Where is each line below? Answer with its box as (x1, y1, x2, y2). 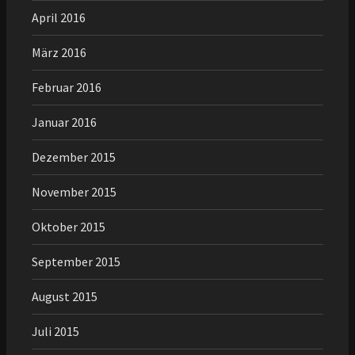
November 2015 (32, 183, 116, 200)
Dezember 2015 (32, 148, 116, 165)
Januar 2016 (32, 113, 97, 130)
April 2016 (32, 9, 86, 25)
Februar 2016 (32, 78, 101, 95)
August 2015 (32, 288, 97, 304)
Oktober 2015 (32, 218, 105, 235)
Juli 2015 (32, 323, 79, 339)
